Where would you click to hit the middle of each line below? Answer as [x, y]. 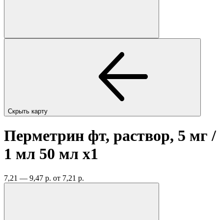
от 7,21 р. [69, 178]
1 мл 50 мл [43, 154]
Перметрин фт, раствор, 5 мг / [110, 136]
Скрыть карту [29, 111]
